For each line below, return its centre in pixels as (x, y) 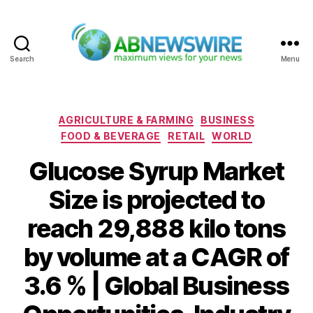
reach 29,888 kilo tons (156, 228)
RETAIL (187, 136)
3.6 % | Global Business (156, 285)
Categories (187, 117)
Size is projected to (156, 199)
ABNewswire (192, 71)
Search (22, 58)
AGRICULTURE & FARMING (126, 119)
